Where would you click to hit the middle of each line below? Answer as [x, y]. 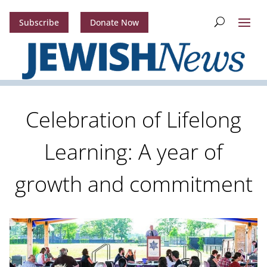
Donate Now [114, 23]
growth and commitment [133, 184]
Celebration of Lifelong [133, 120]
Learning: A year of [133, 152]
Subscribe [39, 23]
